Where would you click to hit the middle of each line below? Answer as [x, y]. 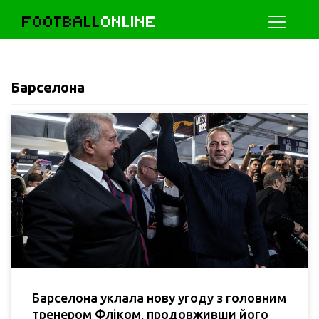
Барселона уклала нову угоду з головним [159, 298]
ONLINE [129, 22]
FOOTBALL [62, 22]
